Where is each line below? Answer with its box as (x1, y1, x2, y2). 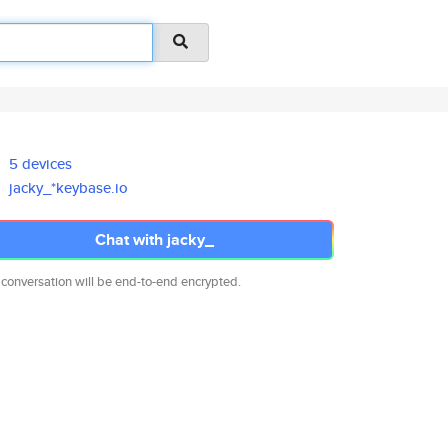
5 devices (9, 153, 73, 174)
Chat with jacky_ (94, 228, 214, 251)
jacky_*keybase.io (9, 177, 129, 198)
